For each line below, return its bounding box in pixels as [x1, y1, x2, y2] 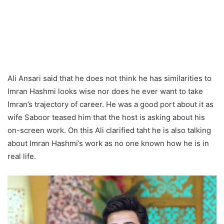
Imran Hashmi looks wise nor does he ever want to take [7, 86, 203, 96]
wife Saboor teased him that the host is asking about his [7, 112, 205, 122]
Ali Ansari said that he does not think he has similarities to [7, 73, 211, 83]
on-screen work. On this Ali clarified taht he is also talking [7, 125, 211, 135]
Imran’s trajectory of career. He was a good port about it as [7, 99, 213, 109]
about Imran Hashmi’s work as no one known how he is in [7, 138, 209, 148]
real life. [7, 151, 36, 161]
